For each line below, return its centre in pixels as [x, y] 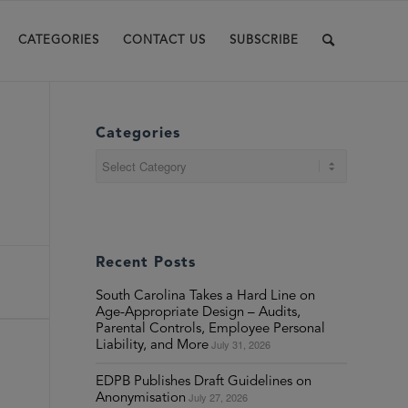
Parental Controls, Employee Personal [211, 329]
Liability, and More [153, 346]
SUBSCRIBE [264, 41]
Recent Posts [146, 263]
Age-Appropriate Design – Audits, [199, 313]
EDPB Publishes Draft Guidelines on [204, 382]
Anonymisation [141, 398]
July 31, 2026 [241, 344]
